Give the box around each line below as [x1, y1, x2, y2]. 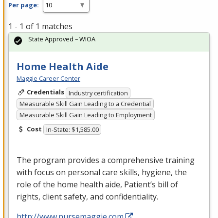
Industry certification [68, 88, 128, 97]
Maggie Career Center [17, 74, 80, 83]
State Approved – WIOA [28, 35, 95, 44]
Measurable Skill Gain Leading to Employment [19, 110, 152, 119]
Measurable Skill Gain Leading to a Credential [19, 99, 151, 109]
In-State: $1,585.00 [46, 125, 99, 134]
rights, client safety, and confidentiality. [17, 191, 158, 202]
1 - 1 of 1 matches [8, 21, 73, 32]
